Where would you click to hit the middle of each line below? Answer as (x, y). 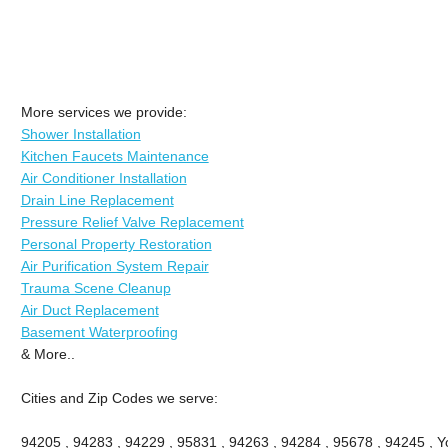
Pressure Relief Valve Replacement (132, 221)
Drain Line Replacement (97, 199)
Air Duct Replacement (89, 309)
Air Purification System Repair (114, 265)
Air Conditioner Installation (103, 177)
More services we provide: (103, 111)
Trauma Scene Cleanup (95, 287)
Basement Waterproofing (99, 331)
